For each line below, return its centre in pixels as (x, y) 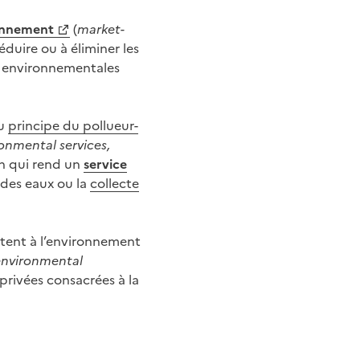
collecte (115, 182)
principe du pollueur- (73, 125)
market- (101, 28)
